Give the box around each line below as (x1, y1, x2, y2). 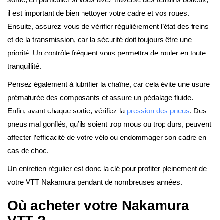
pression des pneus (127, 107, 190, 115)
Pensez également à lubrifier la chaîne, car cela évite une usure (7, 80, 210, 89)
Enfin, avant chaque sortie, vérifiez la (7, 107, 127, 115)
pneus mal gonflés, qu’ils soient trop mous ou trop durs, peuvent (7, 120, 211, 129)
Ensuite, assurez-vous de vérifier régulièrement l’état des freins (7, 22, 209, 31)
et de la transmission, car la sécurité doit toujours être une (7, 35, 192, 44)
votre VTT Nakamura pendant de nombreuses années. (7, 178, 182, 187)
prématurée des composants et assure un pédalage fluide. (7, 93, 193, 102)
